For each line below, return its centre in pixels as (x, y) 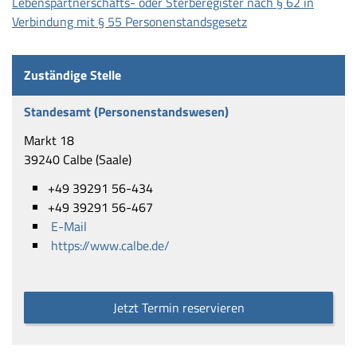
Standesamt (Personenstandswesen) (126, 111)
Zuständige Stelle (73, 75)
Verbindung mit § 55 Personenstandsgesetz (129, 21)
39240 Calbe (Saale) (78, 159)
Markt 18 (49, 140)
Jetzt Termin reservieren (178, 307)
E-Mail (69, 226)
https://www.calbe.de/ (110, 245)
